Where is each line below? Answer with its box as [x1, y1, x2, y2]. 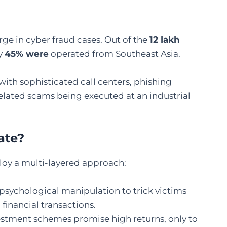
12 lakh [149, 34, 180, 45]
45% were [5, 49, 49, 59]
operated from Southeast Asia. [49, 49, 180, 59]
